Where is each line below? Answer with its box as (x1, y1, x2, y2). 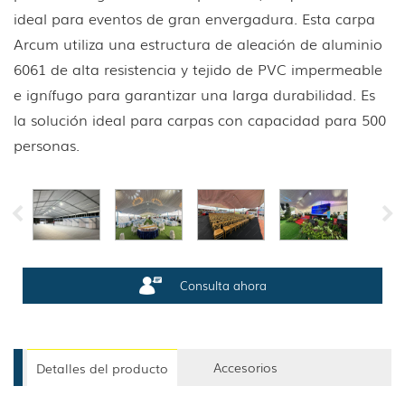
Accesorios (213, 357, 278, 376)
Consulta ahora (179, 277, 267, 295)
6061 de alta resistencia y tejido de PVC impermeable (14, 57, 382, 80)
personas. (14, 133, 80, 155)
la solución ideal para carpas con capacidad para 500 (14, 108, 386, 130)
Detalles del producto (36, 358, 168, 377)
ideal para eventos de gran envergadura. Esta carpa (14, 6, 375, 29)
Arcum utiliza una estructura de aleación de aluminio (14, 32, 382, 54)
